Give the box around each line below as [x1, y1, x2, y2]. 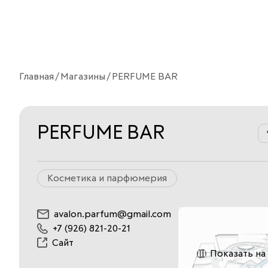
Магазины [60, 71, 105, 81]
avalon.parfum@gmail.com [54, 209, 171, 219]
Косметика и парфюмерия [47, 173, 167, 183]
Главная [19, 71, 54, 81]
